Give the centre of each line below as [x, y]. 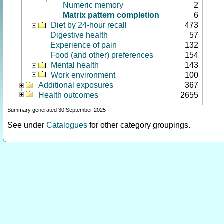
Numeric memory [93, 5]
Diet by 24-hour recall [89, 25]
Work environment [83, 75]
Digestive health [79, 35]
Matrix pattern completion [111, 15]
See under [27, 125]
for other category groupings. [139, 125]
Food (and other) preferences [102, 55]
